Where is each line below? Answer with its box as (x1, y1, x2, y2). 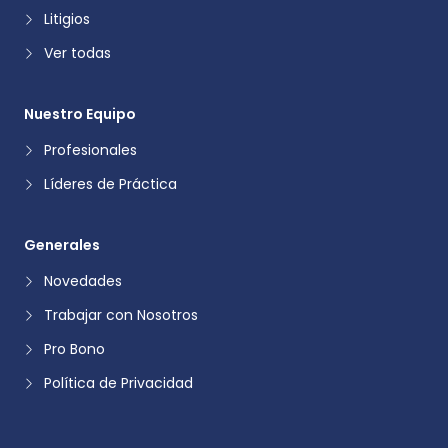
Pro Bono (44, 339, 105, 360)
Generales (24, 235, 100, 256)
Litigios (44, 9, 90, 30)
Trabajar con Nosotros (44, 305, 198, 326)
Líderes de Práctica (44, 174, 177, 195)
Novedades (44, 271, 122, 292)
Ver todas (44, 43, 111, 64)
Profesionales (44, 140, 137, 161)
